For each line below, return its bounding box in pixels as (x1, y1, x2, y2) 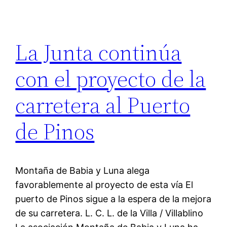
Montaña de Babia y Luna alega (15, 165, 150, 176)
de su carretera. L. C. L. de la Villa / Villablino (15, 207, 204, 218)
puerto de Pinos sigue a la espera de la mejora (15, 193, 212, 204)
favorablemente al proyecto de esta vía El (15, 179, 194, 190)
